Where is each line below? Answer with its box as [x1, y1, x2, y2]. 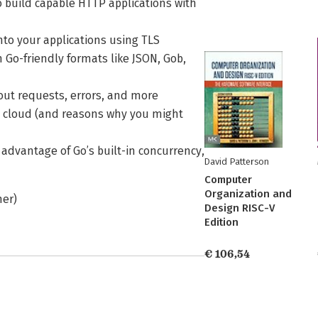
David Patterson [204, 156, 269, 167]
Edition [204, 216, 238, 229]
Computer [204, 173, 252, 186]
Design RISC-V [204, 202, 275, 214]
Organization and [204, 187, 292, 200]
